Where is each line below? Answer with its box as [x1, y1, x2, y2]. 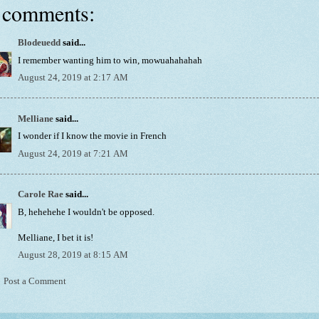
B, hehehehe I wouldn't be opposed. [18, 206, 155, 217]
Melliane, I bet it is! [18, 232, 93, 243]
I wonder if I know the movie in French [18, 131, 167, 142]
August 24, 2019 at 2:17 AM [18, 73, 128, 83]
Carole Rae [18, 189, 63, 200]
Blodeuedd [18, 38, 61, 48]
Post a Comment [4, 276, 66, 287]
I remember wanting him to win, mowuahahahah [18, 55, 202, 66]
